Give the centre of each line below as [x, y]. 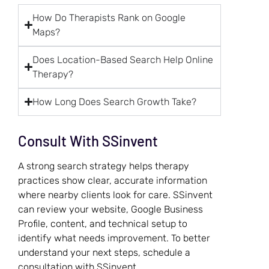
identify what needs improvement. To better [114, 238]
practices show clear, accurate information [113, 180]
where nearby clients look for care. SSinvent [115, 195]
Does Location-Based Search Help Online [123, 59]
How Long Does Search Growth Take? [115, 101]
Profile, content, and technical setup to [103, 223]
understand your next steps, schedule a [104, 252]
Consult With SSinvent [88, 141]
